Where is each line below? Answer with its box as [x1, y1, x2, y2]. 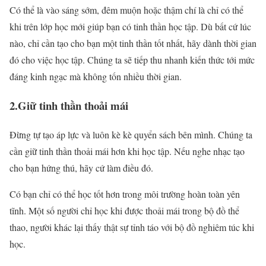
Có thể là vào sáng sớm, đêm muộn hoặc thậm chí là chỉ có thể [9, 4, 243, 17]
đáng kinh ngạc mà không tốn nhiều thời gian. [9, 70, 182, 83]
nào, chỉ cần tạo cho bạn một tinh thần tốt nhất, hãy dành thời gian [9, 37, 256, 50]
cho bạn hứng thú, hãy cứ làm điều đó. [9, 161, 153, 174]
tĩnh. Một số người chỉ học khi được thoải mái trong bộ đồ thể [9, 204, 239, 217]
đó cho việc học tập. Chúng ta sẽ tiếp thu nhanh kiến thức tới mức [9, 53, 255, 66]
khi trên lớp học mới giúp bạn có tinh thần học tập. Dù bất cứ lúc [9, 20, 251, 33]
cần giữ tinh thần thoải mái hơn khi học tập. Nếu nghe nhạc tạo [9, 144, 245, 157]
